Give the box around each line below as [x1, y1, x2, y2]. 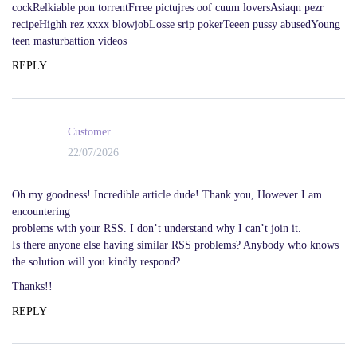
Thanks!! [12, 280, 53, 292]
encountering [12, 205, 70, 218]
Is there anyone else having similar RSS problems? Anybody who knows [12, 238, 339, 251]
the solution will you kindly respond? [12, 255, 180, 268]
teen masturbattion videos [12, 34, 127, 47]
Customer [68, 126, 111, 139]
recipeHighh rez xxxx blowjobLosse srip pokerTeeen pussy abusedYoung [12, 18, 340, 30]
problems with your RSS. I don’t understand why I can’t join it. [12, 222, 301, 234]
